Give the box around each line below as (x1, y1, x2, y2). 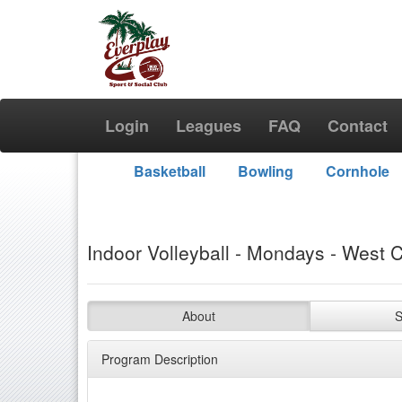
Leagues (176, 114, 241, 137)
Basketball (133, 161, 205, 181)
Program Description (101, 350, 218, 368)
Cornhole (325, 161, 389, 181)
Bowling (237, 161, 293, 181)
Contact (328, 114, 388, 137)
